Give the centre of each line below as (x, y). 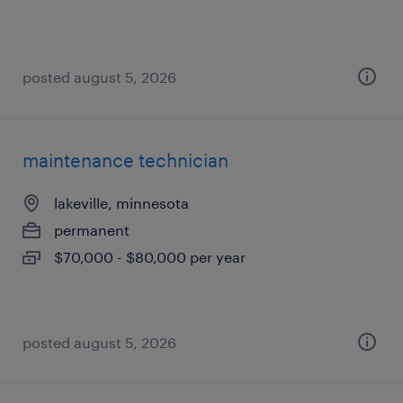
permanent (92, 230)
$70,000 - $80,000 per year (150, 257)
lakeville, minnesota (121, 203)
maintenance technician (125, 160)
